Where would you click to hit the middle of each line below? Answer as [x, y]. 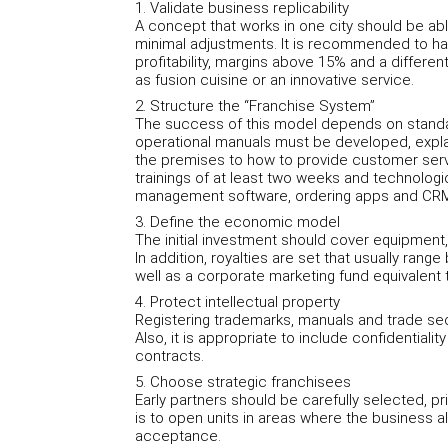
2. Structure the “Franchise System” [254, 106]
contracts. [169, 356]
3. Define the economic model [237, 222]
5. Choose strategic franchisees [242, 382]
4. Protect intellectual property [237, 302]
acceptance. [177, 436]
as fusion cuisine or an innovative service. [274, 80]
